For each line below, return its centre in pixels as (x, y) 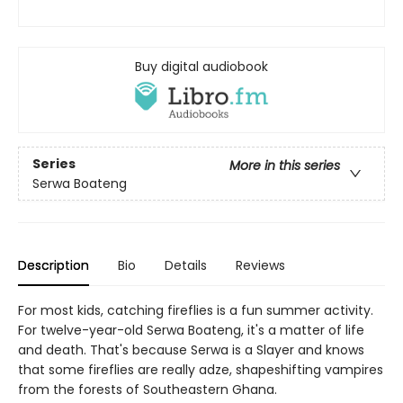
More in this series (285, 165)
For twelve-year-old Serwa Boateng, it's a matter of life (191, 331)
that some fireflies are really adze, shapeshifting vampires (201, 370)
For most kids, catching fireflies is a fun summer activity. (196, 311)
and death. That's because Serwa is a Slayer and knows (191, 350)
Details (186, 266)
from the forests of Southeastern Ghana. (148, 390)
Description (54, 266)
